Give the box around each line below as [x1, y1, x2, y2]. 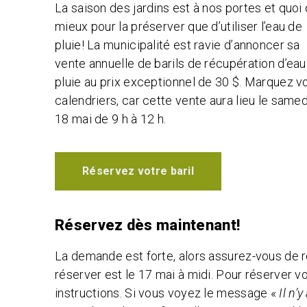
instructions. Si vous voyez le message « [55, 285, 280, 300]
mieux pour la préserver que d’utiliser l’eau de [55, 19, 303, 34]
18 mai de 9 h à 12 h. [55, 112, 167, 127]
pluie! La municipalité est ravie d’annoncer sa [55, 38, 300, 53]
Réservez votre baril [82, 164, 194, 177]
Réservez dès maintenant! [55, 216, 241, 234]
